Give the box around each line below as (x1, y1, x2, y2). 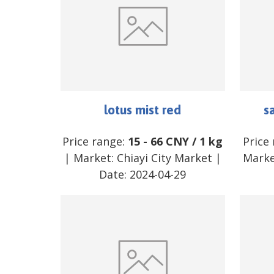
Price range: (62, 133, 128, 149)
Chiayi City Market (116, 150, 212, 165)
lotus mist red (104, 102, 182, 117)
